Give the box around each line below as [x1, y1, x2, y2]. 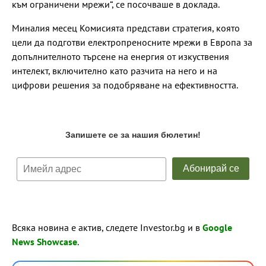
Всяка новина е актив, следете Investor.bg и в [12, 221, 202, 233]
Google [202, 221, 232, 233]
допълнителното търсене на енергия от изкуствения [12, 50, 229, 62]
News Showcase [12, 235, 77, 248]
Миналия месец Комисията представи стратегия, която [12, 21, 240, 34]
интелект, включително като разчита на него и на [12, 64, 217, 77]
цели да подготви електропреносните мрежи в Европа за [12, 36, 252, 48]
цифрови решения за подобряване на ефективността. [12, 78, 238, 91]
